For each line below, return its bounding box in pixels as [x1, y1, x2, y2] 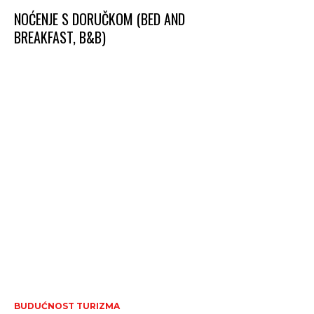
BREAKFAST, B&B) [14, 27, 106, 48]
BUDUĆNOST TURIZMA [14, 301, 120, 312]
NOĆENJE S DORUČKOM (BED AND [14, 8, 185, 30]
